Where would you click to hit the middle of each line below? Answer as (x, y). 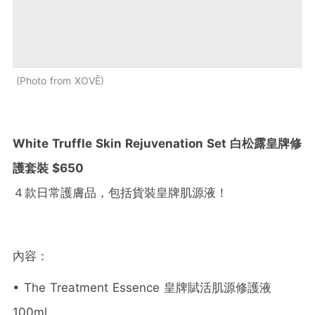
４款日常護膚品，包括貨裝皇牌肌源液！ (120, 192)
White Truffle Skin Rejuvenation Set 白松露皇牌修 (157, 143)
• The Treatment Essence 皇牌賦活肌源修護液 (142, 287)
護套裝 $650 (48, 168)
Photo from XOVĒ (60, 80)
